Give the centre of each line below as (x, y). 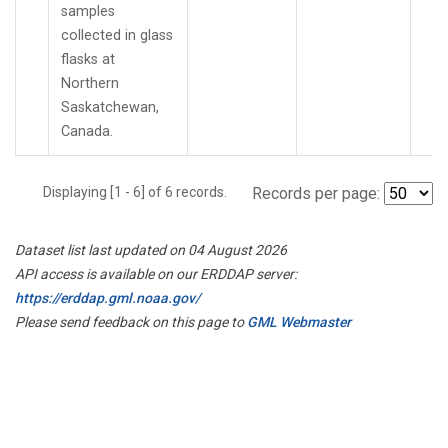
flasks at (88, 59)
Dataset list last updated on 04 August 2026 (151, 249)
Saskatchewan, (110, 107)
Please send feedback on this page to (131, 321)
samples (88, 11)
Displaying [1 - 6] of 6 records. (141, 191)
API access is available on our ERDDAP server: (156, 273)
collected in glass (117, 35)
